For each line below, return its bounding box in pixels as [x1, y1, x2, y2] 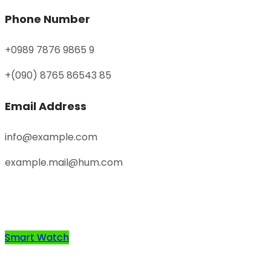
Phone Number [5, 11, 90, 27]
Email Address [5, 98, 87, 114]
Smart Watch [5, 230, 69, 244]
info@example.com [5, 129, 97, 144]
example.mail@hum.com [5, 155, 123, 169]
